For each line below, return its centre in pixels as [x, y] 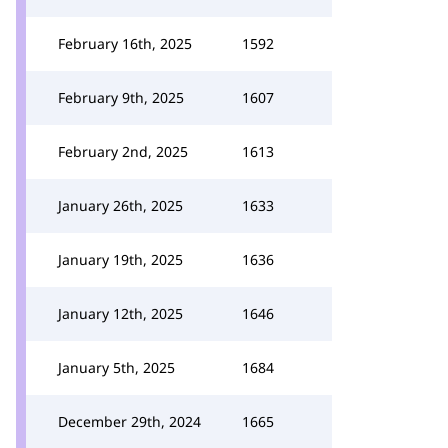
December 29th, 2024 [129, 421]
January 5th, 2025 [116, 367]
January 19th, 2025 [120, 259]
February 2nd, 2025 [123, 151]
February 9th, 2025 [121, 97]
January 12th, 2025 [120, 313]
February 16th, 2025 [125, 43]
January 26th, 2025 [120, 205]
